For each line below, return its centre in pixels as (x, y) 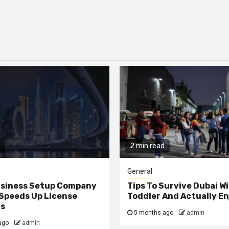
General (140, 171)
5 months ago (154, 213)
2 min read (147, 146)
